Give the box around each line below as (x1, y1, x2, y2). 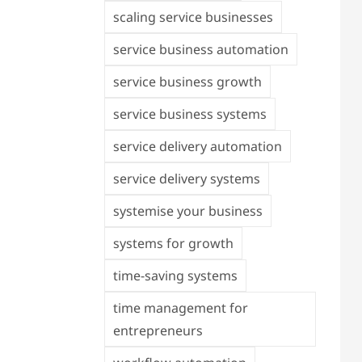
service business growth (112, 73, 262, 90)
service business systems (112, 105, 267, 123)
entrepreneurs (112, 322, 203, 339)
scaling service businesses (112, 8, 273, 26)
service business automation (112, 40, 288, 58)
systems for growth (112, 234, 234, 252)
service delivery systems (112, 170, 260, 187)
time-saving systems (112, 267, 238, 284)
